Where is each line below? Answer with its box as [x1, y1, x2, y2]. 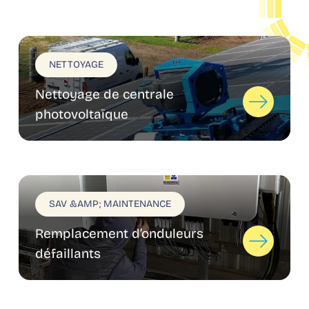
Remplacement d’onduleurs [34, 226, 203, 241]
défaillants [34, 246, 101, 261]
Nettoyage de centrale [34, 86, 174, 102]
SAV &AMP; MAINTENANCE [48, 198, 171, 210]
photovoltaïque [34, 106, 128, 122]
